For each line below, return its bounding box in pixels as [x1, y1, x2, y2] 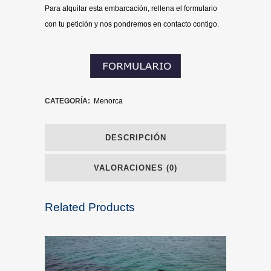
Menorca [94, 97, 123, 105]
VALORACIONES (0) [94, 163, 177, 172]
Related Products [45, 201, 135, 214]
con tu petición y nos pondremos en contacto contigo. [45, 20, 219, 28]
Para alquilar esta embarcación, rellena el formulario [45, 4, 217, 13]
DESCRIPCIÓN [105, 133, 166, 142]
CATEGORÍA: [45, 97, 92, 105]
